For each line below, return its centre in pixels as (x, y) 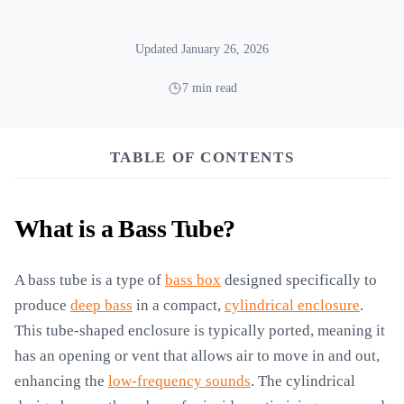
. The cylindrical (303, 381)
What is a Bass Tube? (125, 229)
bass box (193, 280)
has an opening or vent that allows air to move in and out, (197, 356)
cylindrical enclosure (292, 305)
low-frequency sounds (179, 381)
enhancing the (61, 381)
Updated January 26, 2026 (202, 49)
